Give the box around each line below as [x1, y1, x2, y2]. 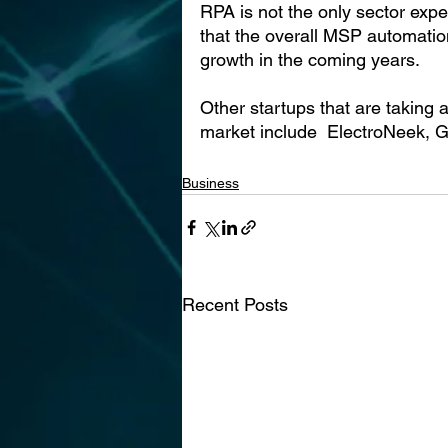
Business [182, 174, 239, 191]
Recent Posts [182, 293, 288, 315]
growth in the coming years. [200, 48, 420, 70]
